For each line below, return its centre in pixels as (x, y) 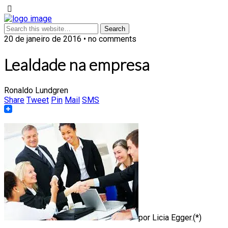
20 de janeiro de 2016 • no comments (70, 39)
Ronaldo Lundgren (36, 90)
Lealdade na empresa (77, 65)
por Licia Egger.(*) (170, 217)
